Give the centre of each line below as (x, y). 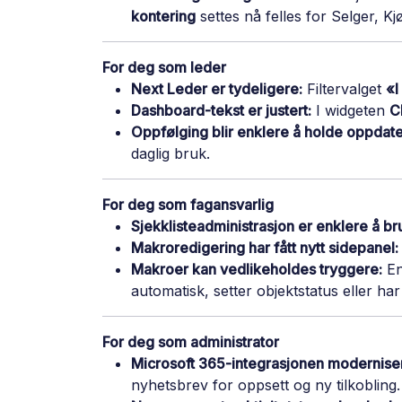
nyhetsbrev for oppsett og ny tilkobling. (266, 385)
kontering (163, 16)
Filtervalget (344, 88)
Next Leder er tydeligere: (217, 88)
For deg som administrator (191, 341)
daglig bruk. (170, 153)
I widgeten (350, 110)
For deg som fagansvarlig (188, 204)
